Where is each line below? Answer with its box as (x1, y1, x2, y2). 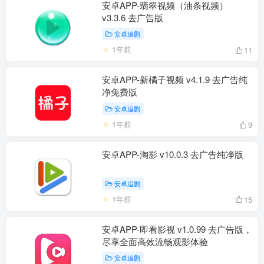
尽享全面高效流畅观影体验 (102, 235, 208, 247)
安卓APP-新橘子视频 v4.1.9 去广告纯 (102, 73, 247, 86)
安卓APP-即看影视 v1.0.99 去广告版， (102, 222, 252, 235)
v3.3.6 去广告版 (102, 11, 163, 24)
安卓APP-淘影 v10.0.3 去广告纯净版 (102, 147, 243, 160)
